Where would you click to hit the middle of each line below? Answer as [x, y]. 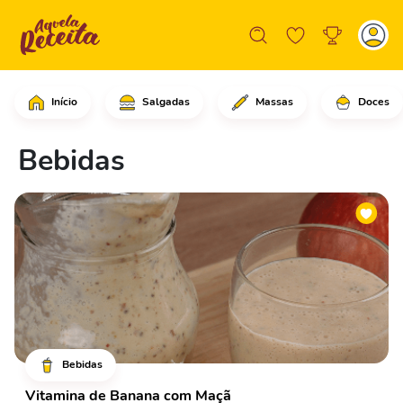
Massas [273, 101]
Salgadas [165, 101]
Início [63, 101]
